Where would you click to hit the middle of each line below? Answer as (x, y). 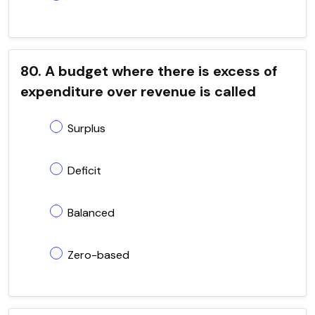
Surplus (86, 128)
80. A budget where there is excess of (149, 71)
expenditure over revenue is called (138, 91)
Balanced (91, 212)
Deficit (84, 170)
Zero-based (98, 255)
